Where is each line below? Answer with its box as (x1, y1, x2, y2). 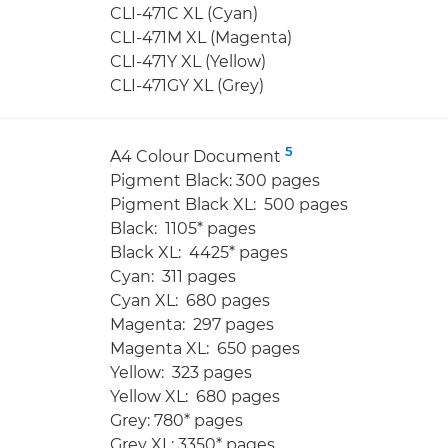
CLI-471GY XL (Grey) (110, 75, 264, 95)
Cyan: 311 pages (110, 266, 236, 286)
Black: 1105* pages (110, 218, 256, 238)
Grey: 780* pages (110, 410, 243, 430)
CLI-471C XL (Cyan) (110, 3, 258, 23)
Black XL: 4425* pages (110, 242, 288, 262)
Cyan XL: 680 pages (110, 290, 270, 310)
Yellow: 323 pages (110, 362, 252, 382)
